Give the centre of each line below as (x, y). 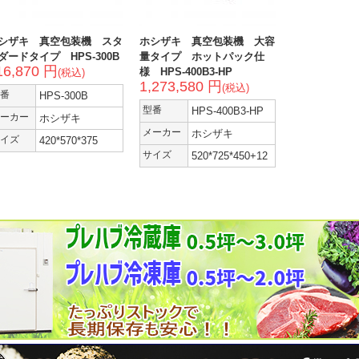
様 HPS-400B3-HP (186, 72)
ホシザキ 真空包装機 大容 (207, 41)
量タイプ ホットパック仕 (202, 56)
